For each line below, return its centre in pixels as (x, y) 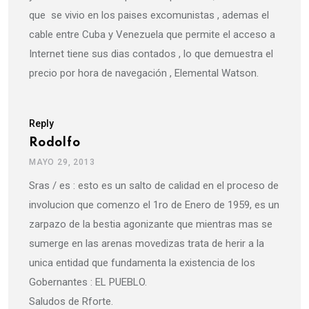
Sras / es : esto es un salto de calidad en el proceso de (154, 186)
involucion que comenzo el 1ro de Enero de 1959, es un (154, 205)
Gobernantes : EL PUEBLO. (88, 282)
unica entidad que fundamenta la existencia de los (142, 263)
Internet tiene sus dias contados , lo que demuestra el (151, 54)
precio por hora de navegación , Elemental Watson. (144, 73)
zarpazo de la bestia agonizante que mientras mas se (151, 225)
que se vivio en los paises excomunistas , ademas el (149, 16)
